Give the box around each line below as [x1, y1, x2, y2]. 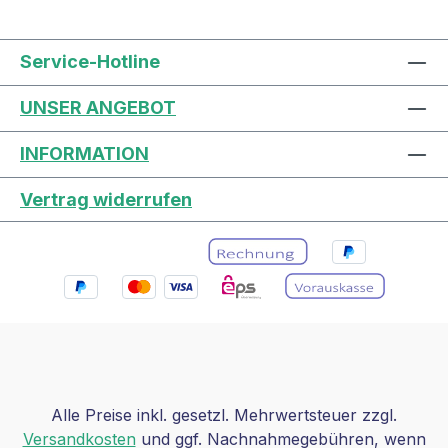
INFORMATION [20, 142, 149, 164]
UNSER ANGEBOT [20, 96, 176, 118]
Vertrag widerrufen [20, 188, 192, 210]
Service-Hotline [20, 50, 160, 72]
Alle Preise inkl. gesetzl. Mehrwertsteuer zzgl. [51, 405, 397, 426]
